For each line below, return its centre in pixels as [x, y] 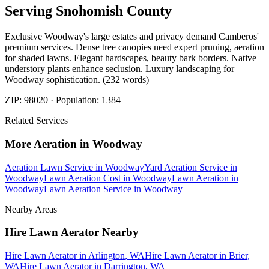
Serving [30, 11]
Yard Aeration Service [186, 167]
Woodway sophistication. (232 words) [77, 80]
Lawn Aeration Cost [82, 178]
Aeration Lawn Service [49, 167]
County [147, 11]
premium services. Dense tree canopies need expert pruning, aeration [134, 47]
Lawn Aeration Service [88, 189]
